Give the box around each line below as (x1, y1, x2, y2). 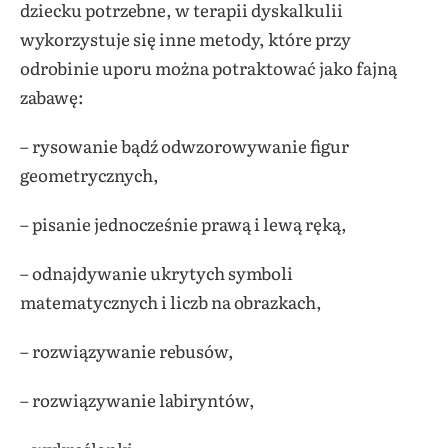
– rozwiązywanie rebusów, (20, 338, 234, 364)
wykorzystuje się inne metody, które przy (20, 26, 351, 52)
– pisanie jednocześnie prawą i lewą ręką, (20, 211, 347, 237)
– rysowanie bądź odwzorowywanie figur (20, 133, 349, 159)
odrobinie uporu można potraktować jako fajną (20, 55, 397, 81)
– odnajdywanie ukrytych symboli (20, 260, 293, 286)
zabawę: (20, 84, 84, 110)
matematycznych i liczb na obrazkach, (20, 289, 322, 315)
